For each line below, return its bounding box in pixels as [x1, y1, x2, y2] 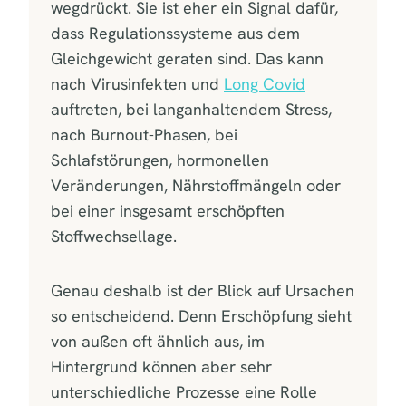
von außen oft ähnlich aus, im [51, 330, 265, 352]
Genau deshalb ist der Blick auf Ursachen [51, 279, 354, 301]
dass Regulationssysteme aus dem [51, 22, 300, 43]
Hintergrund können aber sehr [51, 355, 272, 377]
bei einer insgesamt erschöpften [51, 199, 285, 221]
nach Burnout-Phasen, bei [51, 123, 237, 145]
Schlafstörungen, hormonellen [51, 149, 269, 170]
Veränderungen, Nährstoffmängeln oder [51, 174, 341, 196]
